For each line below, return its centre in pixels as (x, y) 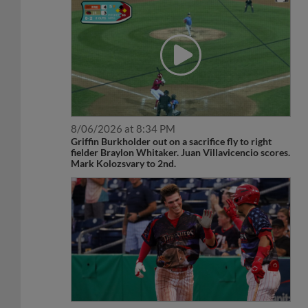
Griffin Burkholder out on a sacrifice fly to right (172, 126)
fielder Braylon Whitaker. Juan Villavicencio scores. (181, 137)
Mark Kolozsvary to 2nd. (124, 148)
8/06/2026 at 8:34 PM (123, 114)
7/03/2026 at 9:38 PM (123, 299)
